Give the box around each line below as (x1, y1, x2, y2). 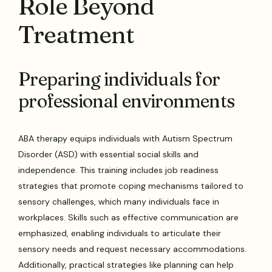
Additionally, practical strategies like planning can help (18, 259, 234, 271)
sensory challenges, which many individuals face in (18, 196, 220, 208)
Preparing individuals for (18, 68, 220, 91)
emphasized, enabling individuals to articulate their (18, 228, 222, 239)
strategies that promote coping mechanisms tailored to (18, 180, 244, 192)
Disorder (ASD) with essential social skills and (18, 149, 199, 160)
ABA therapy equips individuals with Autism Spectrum (18, 133, 233, 144)
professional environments (18, 90, 234, 113)
